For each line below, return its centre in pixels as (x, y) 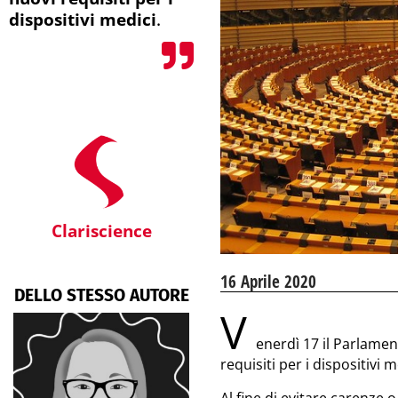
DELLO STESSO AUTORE (101, 295)
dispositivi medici (83, 19)
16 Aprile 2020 (268, 282)
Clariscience (101, 231)
